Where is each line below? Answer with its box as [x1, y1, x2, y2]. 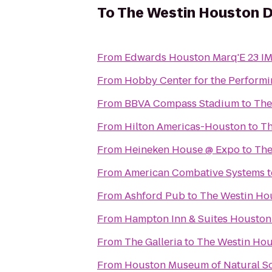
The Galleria [124, 235, 182, 249]
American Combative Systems [124, 166, 265, 180]
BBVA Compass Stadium [124, 97, 239, 110]
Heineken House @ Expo [124, 143, 240, 157]
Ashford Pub [124, 189, 185, 203]
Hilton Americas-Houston [124, 120, 246, 134]
